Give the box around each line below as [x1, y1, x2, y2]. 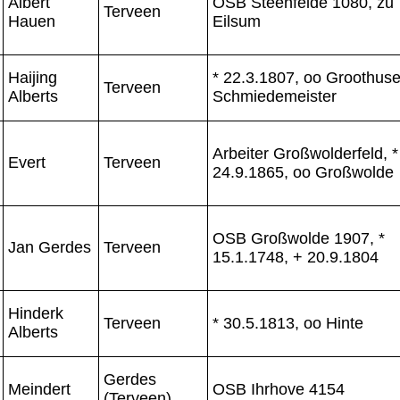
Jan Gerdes [8, 237, 91, 256]
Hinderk [8, 304, 63, 322]
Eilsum [212, 12, 261, 30]
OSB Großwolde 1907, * [212, 229, 385, 247]
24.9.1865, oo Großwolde [212, 162, 394, 181]
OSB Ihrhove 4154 [212, 379, 345, 398]
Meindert [8, 379, 71, 398]
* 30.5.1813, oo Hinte [212, 313, 363, 332]
